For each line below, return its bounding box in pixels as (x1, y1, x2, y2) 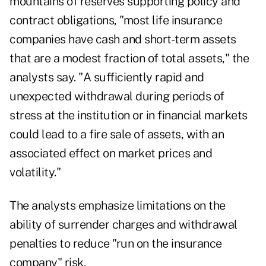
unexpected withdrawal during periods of (9, 89, 224, 104)
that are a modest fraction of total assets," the (9, 51, 249, 66)
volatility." (9, 165, 61, 180)
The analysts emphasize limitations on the (9, 198, 226, 213)
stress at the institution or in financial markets (9, 108, 248, 123)
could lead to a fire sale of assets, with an (9, 127, 224, 142)
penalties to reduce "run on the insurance (9, 236, 222, 251)
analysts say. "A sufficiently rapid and (9, 70, 204, 85)
